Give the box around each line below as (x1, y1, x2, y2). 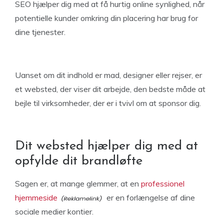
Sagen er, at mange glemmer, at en (15, 178, 141, 188)
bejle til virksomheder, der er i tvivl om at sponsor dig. (15, 98, 201, 108)
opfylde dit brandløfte (15, 154, 142, 168)
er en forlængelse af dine (104, 192, 195, 202)
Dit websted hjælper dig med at (15, 139, 198, 153)
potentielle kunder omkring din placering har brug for (15, 13, 198, 23)
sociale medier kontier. (15, 206, 93, 216)
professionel (141, 178, 184, 188)
